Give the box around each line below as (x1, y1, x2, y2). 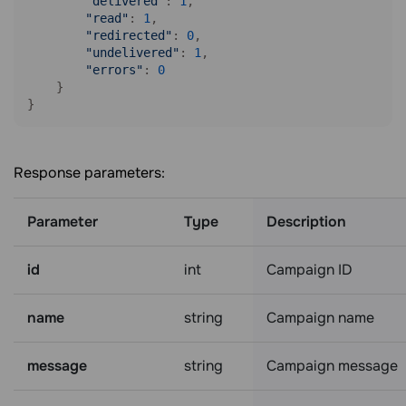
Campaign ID (266, 260, 353, 279)
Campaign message (266, 356, 398, 375)
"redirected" (85, 28, 172, 43)
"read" (85, 11, 129, 25)
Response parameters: (14, 163, 165, 182)
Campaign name (266, 308, 374, 327)
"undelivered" (85, 45, 179, 60)
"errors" (85, 63, 143, 77)
